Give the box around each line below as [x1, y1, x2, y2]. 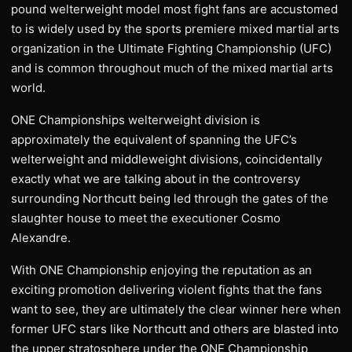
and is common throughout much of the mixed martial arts [11, 60, 333, 75]
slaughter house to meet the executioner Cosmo [11, 211, 280, 225]
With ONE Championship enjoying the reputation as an [11, 262, 312, 277]
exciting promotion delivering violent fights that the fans [11, 282, 322, 297]
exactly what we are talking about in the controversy [11, 171, 300, 186]
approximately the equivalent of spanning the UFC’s [11, 132, 297, 147]
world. [11, 80, 46, 95]
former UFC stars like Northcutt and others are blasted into [11, 321, 339, 336]
